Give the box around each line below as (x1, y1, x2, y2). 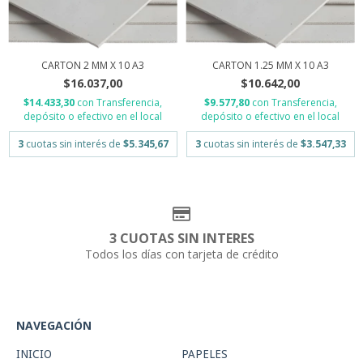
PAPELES (181, 348, 228, 361)
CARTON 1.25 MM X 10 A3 (211, 58, 329, 72)
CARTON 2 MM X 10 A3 (41, 58, 144, 72)
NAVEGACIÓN (16, 318, 92, 334)
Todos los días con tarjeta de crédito (84, 246, 279, 263)
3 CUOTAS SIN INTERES (109, 229, 254, 248)
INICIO (16, 348, 52, 361)
